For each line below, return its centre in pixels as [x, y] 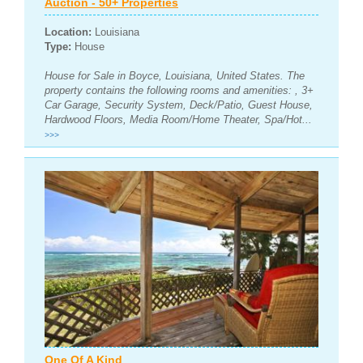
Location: [68, 32]
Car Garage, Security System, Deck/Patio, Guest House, [179, 105]
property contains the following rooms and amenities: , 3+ [179, 90]
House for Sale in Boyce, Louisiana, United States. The [175, 75]
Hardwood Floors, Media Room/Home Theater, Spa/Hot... [178, 119]
